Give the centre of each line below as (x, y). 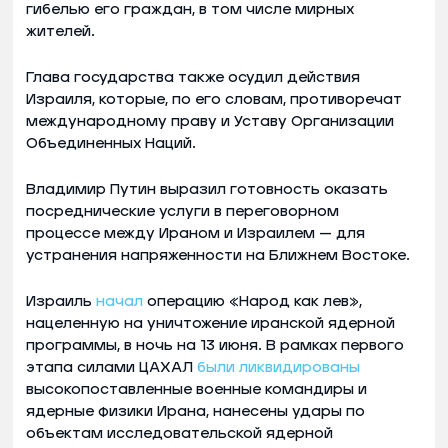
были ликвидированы (278, 367)
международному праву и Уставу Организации (210, 121)
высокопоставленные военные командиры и (196, 389)
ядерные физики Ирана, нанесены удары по (195, 411)
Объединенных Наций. (111, 143)
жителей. (60, 31)
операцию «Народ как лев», (252, 301)
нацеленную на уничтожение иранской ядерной (210, 323)
